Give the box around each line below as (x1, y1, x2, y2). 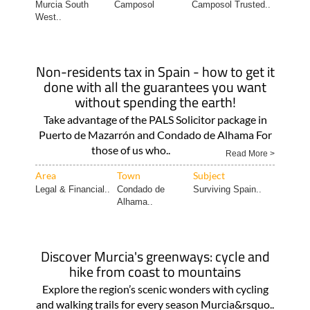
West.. (35, 12, 62, 22)
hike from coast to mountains (69, 261, 241, 282)
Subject (192, 170, 225, 181)
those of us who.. (91, 143, 170, 156)
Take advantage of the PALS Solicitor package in (43, 113, 267, 126)
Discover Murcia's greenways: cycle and (40, 246, 270, 267)
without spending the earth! (74, 91, 236, 113)
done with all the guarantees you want (44, 76, 266, 98)
